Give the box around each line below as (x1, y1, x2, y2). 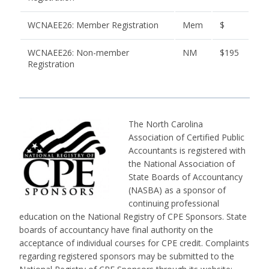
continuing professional (128, 198, 219, 210)
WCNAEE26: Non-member (28, 47, 129, 59)
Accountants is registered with (128, 145, 246, 157)
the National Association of (128, 158, 235, 170)
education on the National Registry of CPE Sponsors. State (19, 211, 247, 223)
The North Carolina (128, 118, 203, 130)
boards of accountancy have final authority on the (19, 224, 213, 236)
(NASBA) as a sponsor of (128, 184, 226, 196)
